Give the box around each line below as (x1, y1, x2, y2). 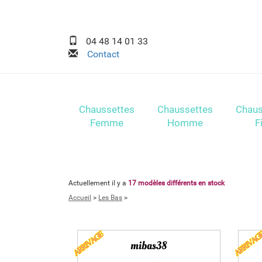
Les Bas (98, 194, 122, 202)
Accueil (68, 194, 91, 202)
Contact (78, 48, 119, 60)
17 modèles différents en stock (128, 179, 225, 188)
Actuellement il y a (68, 179, 128, 188)
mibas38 (130, 238, 167, 254)
